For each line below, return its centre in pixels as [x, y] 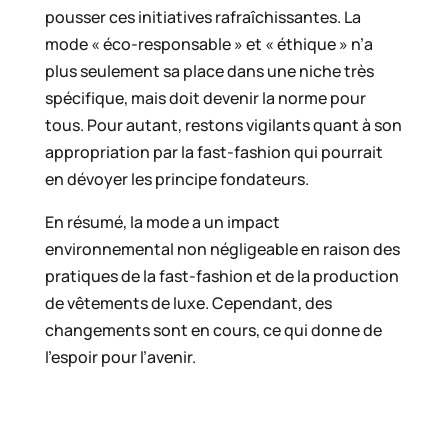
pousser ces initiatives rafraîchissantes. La [202, 17]
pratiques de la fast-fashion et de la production [221, 276]
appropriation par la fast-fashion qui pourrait [213, 152]
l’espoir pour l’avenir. [120, 357]
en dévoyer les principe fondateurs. [176, 179]
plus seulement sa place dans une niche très [209, 71]
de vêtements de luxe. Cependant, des [188, 303]
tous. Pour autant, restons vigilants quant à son [223, 125]
